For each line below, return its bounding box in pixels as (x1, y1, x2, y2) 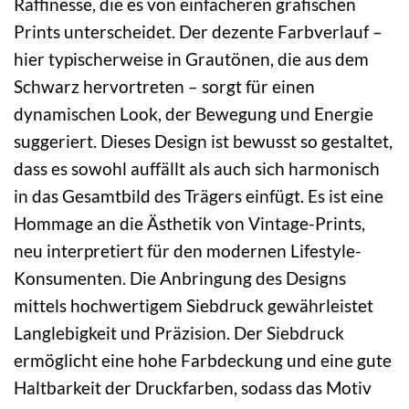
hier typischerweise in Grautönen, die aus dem (14, 48, 369, 70)
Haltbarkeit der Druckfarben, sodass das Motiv (14, 377, 372, 399)
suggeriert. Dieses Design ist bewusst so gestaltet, (14, 131, 393, 152)
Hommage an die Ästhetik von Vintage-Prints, (14, 213, 365, 235)
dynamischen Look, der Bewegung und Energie (14, 103, 373, 125)
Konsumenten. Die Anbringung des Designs (14, 267, 346, 289)
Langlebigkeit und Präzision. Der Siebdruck (14, 322, 344, 344)
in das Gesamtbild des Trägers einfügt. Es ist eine (14, 185, 383, 207)
